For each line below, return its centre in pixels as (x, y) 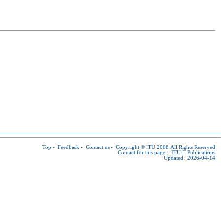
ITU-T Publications (193, 153)
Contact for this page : (145, 153)
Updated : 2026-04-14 (189, 158)
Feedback (69, 147)
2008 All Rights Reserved (185, 147)
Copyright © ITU (136, 147)
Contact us (98, 147)
